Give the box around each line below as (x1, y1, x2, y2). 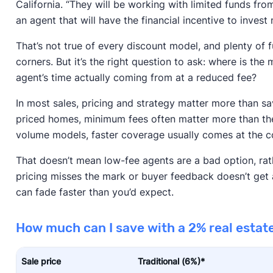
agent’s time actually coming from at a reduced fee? (15, 71, 257, 84)
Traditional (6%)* (137, 256, 205, 267)
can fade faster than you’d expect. (15, 186, 174, 199)
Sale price (21, 256, 61, 267)
